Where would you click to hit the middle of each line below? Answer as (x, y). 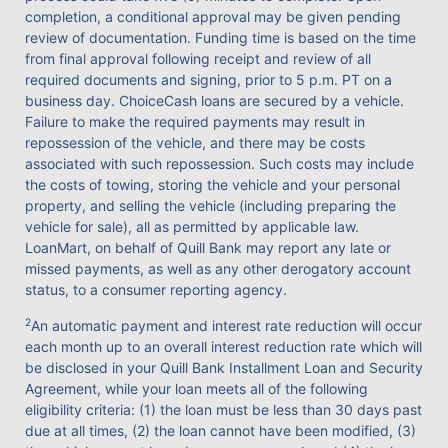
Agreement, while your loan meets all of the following (196, 389)
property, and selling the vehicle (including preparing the (210, 205)
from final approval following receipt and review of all (198, 58)
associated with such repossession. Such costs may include (219, 163)
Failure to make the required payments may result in (195, 121)
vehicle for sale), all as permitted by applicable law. (192, 226)
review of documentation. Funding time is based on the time (220, 37)
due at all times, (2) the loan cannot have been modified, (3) (220, 431)
